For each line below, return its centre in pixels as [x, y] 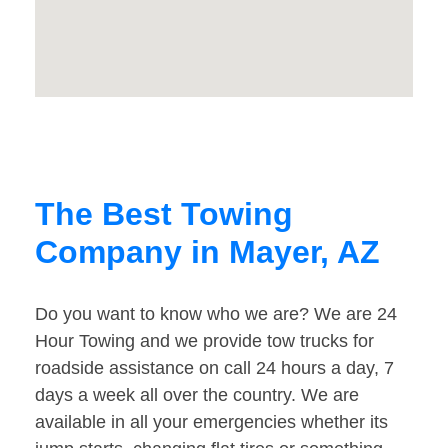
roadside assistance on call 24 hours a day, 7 [214, 368]
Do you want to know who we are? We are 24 [216, 314]
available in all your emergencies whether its [211, 422]
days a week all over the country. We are [197, 395]
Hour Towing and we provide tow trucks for [204, 341]
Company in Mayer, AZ [207, 252]
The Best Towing [164, 214]
